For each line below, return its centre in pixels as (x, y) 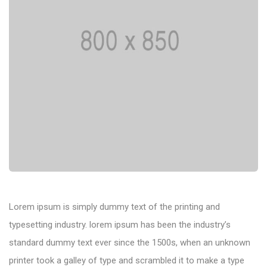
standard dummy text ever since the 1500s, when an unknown (130, 242)
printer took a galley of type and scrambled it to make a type (127, 260)
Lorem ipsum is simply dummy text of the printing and (114, 207)
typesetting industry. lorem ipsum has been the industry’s (120, 224)
